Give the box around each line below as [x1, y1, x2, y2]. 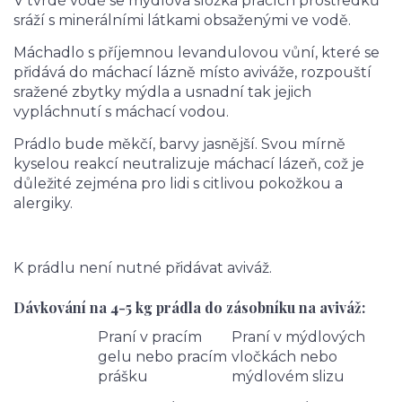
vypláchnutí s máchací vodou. [13, 102, 229, 120]
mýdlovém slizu [232, 368, 345, 385]
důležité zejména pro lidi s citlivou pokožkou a [13, 174, 343, 192]
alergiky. [13, 194, 73, 212]
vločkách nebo [232, 348, 337, 365]
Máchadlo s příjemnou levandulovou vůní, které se [13, 43, 380, 61]
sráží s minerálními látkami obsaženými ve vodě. [13, 11, 351, 29]
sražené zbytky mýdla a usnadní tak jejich [13, 83, 311, 100]
